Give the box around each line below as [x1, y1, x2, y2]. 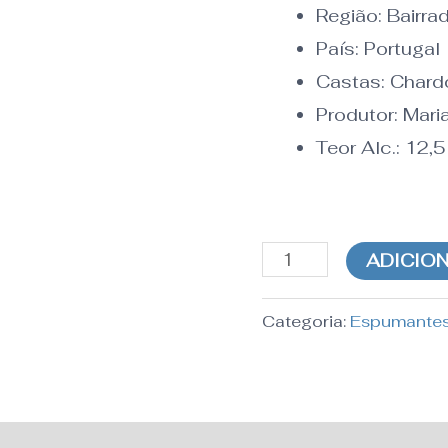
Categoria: [262, 310, 351, 332]
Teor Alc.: [316, 135, 401, 159]
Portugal [364, 36, 441, 60]
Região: [316, 3, 383, 27]
